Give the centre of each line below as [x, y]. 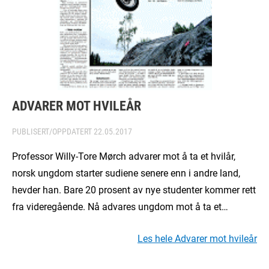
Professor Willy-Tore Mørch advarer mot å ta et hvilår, [124, 156]
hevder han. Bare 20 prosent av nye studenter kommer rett [134, 189]
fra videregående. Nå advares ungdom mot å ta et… [120, 206]
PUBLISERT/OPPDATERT [53, 131]
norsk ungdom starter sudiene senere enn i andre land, [126, 173]
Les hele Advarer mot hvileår [197, 238]
